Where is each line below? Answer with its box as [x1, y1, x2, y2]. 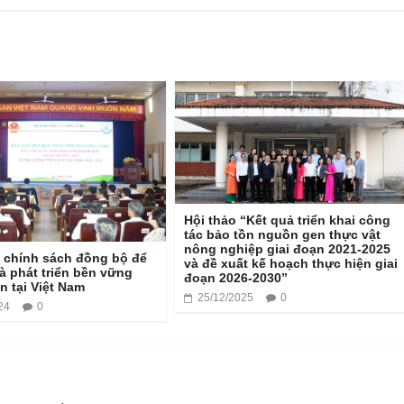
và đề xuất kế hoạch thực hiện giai [184, 256, 398, 271]
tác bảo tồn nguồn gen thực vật [184, 227, 381, 243]
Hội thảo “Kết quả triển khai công [184, 213, 390, 228]
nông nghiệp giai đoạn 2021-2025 [184, 242, 390, 257]
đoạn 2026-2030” [184, 271, 288, 286]
